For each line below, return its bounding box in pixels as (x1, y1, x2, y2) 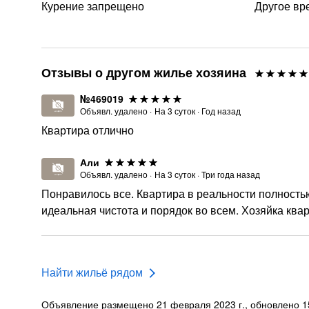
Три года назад (201, 168, 260, 180)
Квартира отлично (41, 122, 134, 138)
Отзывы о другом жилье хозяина (41, 63, 246, 81)
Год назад (201, 105, 241, 117)
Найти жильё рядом (41, 264, 143, 280)
